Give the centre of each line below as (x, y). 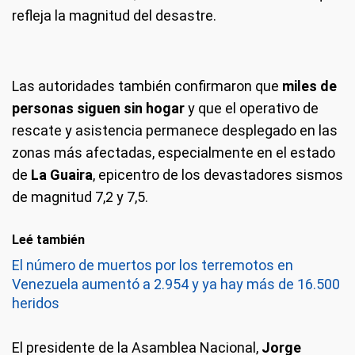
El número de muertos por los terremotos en (153, 265)
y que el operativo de (252, 108)
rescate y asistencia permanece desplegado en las (175, 130)
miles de (308, 86)
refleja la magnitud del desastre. (114, 15)
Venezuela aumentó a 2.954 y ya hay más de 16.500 (176, 284)
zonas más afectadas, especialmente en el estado (174, 153)
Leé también (48, 240)
